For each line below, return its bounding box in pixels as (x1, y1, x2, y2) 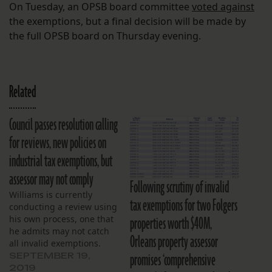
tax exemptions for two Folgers (130, 194, 237, 217)
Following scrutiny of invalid (130, 176, 229, 199)
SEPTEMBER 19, (9, 250, 90, 261)
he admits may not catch (9, 225, 109, 237)
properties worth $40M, (130, 212, 212, 235)
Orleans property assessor (130, 231, 218, 253)
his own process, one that (9, 213, 114, 225)
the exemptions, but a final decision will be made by (9, 15, 246, 29)
